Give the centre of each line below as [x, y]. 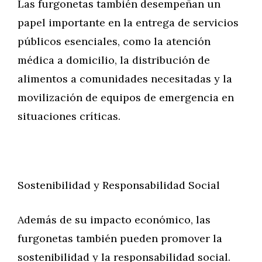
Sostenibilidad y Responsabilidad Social [119, 185]
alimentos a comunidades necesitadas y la [125, 79]
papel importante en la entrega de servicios [128, 23]
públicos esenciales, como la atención [114, 41]
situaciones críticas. [69, 116]
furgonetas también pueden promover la [120, 238]
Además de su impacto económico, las [114, 220]
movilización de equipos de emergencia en [126, 97]
